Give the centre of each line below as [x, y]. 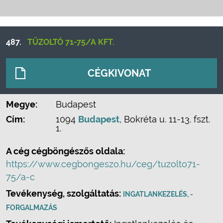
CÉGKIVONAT [119, 73]
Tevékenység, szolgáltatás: [64, 193]
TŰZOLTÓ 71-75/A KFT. [71, 42]
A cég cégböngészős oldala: [65, 151]
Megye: [22, 104]
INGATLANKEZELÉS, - [158, 194]
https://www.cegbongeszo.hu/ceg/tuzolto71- [103, 164]
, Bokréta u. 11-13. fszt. [165, 119]
